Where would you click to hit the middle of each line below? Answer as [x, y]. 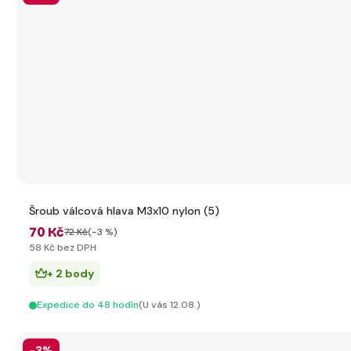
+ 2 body [71, 273]
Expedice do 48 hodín [88, 305]
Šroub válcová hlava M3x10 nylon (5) [124, 211]
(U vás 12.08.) [170, 305]
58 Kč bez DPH [63, 248]
